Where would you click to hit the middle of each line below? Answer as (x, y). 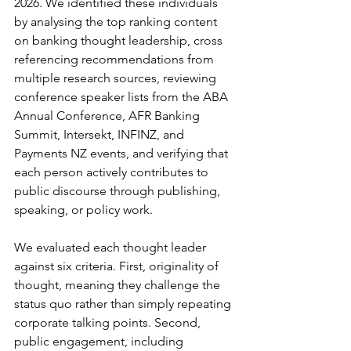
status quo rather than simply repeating (124, 304)
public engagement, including (100, 342)
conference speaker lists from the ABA (123, 97)
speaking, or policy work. (83, 210)
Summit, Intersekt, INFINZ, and (101, 135)
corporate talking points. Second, (109, 323)
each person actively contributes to (113, 172)
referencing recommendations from (116, 60)
